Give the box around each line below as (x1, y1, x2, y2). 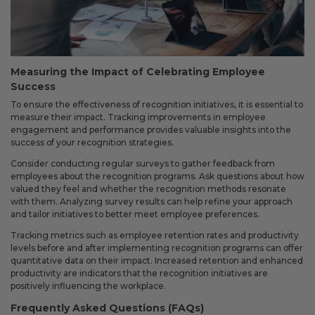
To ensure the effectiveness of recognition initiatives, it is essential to (11, 99, 303, 110)
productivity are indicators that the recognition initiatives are (11, 268, 268, 279)
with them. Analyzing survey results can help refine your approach (11, 196, 292, 207)
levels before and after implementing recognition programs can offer (11, 243, 303, 254)
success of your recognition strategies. (11, 137, 174, 148)
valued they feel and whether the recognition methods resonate (11, 184, 286, 195)
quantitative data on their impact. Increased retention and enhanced (11, 255, 303, 266)
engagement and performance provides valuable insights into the (11, 124, 291, 136)
